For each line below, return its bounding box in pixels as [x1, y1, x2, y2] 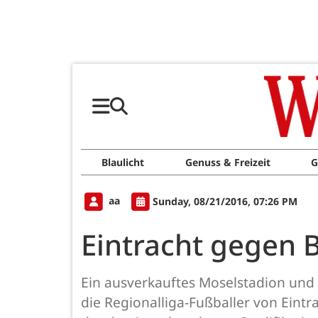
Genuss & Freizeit [185, 155, 270, 169]
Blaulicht [101, 155, 144, 169]
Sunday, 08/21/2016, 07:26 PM [153, 194, 297, 208]
